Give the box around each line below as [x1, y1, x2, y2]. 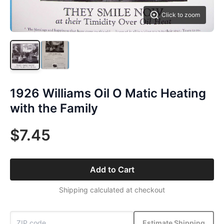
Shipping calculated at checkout [59, 185, 165, 194]
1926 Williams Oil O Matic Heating [10, 86, 206, 100]
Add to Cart [89, 164, 134, 174]
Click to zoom [161, 11, 200, 18]
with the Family [10, 101, 98, 115]
